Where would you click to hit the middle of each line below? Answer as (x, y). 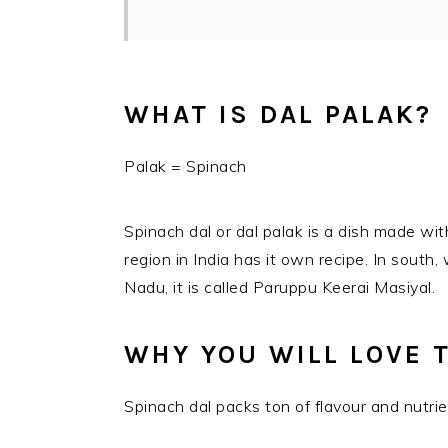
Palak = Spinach (185, 166)
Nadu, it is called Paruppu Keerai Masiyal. (279, 287)
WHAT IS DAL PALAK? (278, 115)
